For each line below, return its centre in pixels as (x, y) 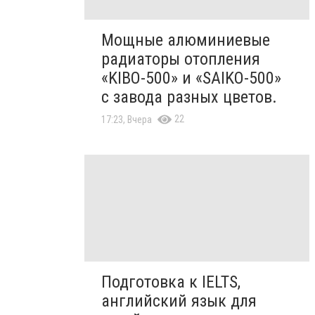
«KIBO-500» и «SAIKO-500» (191, 78)
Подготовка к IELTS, (171, 282)
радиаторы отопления (181, 59)
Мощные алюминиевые (186, 40)
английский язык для (179, 301)
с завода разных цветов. (189, 97)
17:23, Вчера (127, 119)
